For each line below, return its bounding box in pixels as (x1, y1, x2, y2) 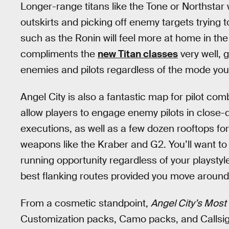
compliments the (20, 48, 98, 61)
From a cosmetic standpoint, (20, 196, 151, 210)
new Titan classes (98, 48, 178, 61)
